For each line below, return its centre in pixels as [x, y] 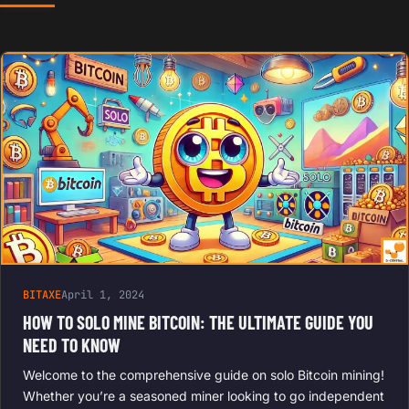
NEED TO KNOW [72, 346]
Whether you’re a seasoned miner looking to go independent [204, 396]
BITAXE [42, 295]
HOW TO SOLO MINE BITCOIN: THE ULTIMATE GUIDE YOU [198, 323]
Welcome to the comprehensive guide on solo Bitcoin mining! [204, 375]
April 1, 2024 [103, 295]
